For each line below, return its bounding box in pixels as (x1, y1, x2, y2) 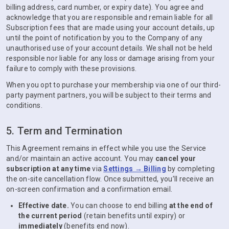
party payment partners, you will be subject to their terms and (6, 91, 212, 99)
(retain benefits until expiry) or (82, 212, 185, 220)
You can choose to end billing (68, 201, 169, 210)
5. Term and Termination (6, 125, 122, 137)
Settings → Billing (103, 165, 166, 173)
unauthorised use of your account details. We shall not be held (6, 44, 213, 52)
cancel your (155, 154, 196, 163)
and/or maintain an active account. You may (6, 154, 155, 163)
